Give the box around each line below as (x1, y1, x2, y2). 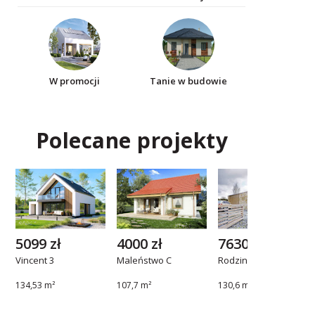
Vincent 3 (15, 254, 55, 267)
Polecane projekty (35, 125, 229, 155)
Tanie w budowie (150, 74, 228, 87)
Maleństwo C (117, 254, 172, 267)
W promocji (49, 74, 101, 87)
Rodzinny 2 (218, 254, 266, 267)
